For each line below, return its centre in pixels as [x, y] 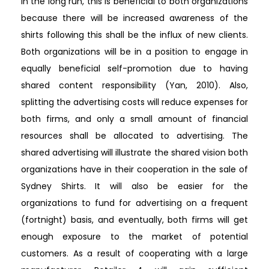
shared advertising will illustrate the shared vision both [134, 152]
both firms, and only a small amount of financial [134, 119]
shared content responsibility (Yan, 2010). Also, [134, 85]
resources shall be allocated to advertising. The [134, 135]
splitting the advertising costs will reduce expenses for [134, 102]
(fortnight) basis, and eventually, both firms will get [134, 219]
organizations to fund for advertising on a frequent [134, 203]
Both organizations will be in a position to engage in [134, 51]
